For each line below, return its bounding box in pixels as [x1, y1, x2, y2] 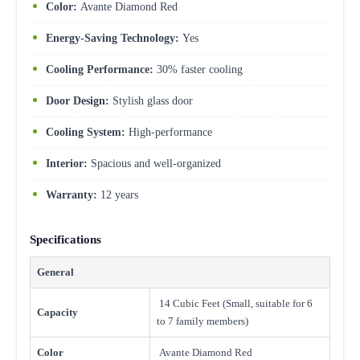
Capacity [37, 305, 78, 318]
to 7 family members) [157, 314, 248, 327]
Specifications [30, 232, 101, 246]
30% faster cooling [153, 63, 243, 76]
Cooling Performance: [46, 63, 153, 76]
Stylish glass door [109, 94, 193, 107]
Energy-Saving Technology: [46, 31, 179, 44]
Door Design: [46, 94, 109, 107]
